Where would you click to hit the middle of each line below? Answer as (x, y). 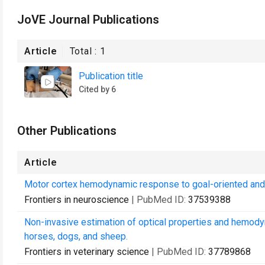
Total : (85, 51)
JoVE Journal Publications (88, 20)
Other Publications (67, 131)
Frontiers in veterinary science (87, 252)
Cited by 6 (97, 89)
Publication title (111, 76)
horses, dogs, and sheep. (76, 236)
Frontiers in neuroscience (77, 200)
